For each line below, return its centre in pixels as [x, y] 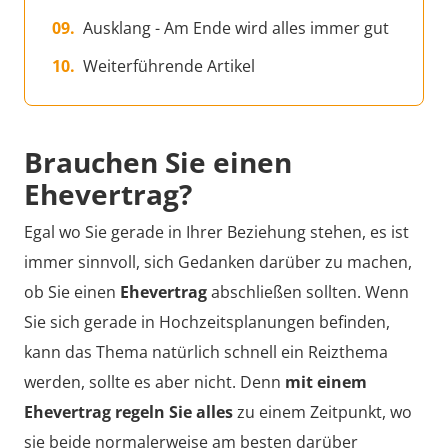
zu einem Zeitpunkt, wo [322, 412]
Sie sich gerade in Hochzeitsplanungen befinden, [207, 322]
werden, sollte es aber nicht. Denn [154, 382]
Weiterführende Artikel [169, 65]
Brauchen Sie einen [158, 161]
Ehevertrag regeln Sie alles [128, 412]
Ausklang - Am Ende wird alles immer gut [236, 27]
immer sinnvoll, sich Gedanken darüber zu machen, [218, 262]
